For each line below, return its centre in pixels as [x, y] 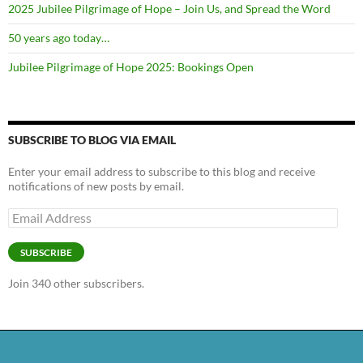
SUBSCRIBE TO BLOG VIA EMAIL [92, 139]
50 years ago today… [59, 37]
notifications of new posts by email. [96, 186]
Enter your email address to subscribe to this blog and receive [162, 171]
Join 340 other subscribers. [76, 283]
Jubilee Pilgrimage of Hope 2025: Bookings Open [131, 66]
